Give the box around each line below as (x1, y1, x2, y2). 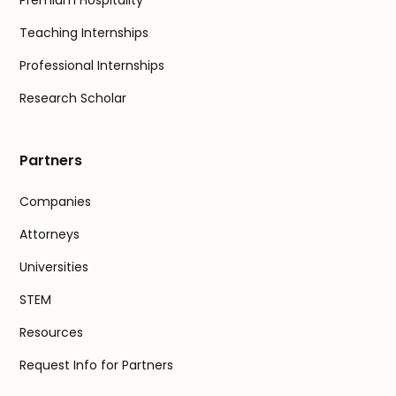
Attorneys (19, 225, 80, 244)
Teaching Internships (19, 24, 149, 42)
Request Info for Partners (19, 356, 174, 375)
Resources (19, 324, 84, 342)
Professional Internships (19, 57, 165, 75)
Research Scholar (19, 89, 127, 108)
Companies (19, 193, 92, 211)
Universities (19, 258, 89, 277)
